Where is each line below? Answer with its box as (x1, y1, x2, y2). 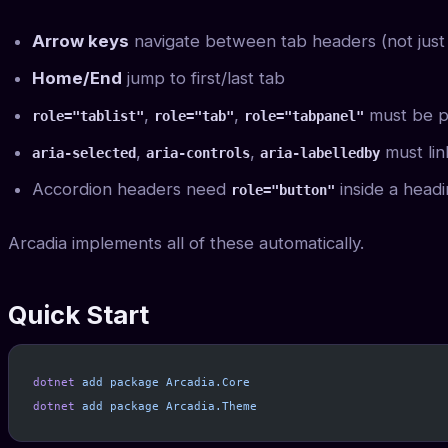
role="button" (231, 182, 335, 199)
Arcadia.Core (159, 375, 250, 390)
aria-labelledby (260, 145, 380, 162)
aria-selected (32, 145, 136, 162)
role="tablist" (32, 108, 144, 125)
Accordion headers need (32, 179, 231, 200)
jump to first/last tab (122, 68, 285, 89)
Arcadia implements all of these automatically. (8, 233, 364, 254)
